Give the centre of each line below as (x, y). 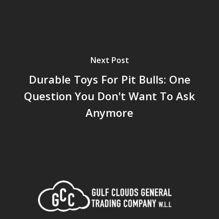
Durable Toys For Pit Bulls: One (109, 79)
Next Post (109, 60)
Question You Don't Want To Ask (109, 96)
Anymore (109, 112)
